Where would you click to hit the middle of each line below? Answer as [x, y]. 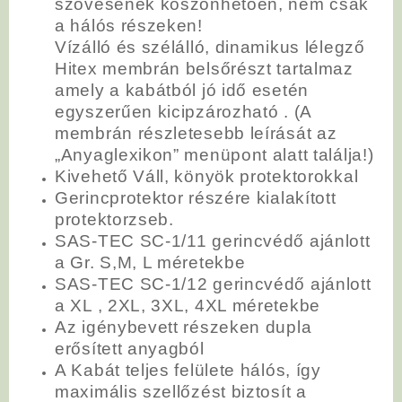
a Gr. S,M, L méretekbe [150, 262]
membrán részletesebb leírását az [196, 133]
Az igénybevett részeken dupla [184, 327]
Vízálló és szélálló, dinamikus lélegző [210, 47]
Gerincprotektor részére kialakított [196, 197]
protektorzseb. [114, 219]
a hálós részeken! [129, 25]
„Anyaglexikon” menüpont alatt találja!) [214, 154]
